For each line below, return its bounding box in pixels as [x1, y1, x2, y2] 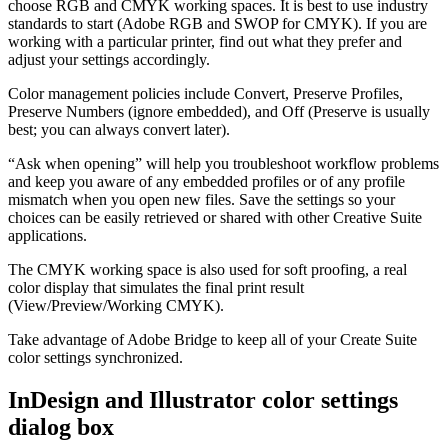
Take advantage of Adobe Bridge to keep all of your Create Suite [8, 331, 417, 349]
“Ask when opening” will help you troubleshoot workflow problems [8, 155, 439, 173]
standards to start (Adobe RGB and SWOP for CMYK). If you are [8, 15, 427, 33]
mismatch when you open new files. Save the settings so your [8, 191, 395, 209]
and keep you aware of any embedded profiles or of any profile [8, 173, 405, 191]
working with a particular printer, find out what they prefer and [8, 33, 402, 51]
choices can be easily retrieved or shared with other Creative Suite [8, 209, 422, 227]
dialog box [8, 414, 114, 441]
